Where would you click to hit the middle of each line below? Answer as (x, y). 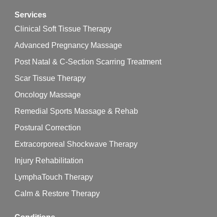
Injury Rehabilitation (49, 160)
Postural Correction (48, 127)
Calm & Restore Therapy (57, 193)
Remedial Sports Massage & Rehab (76, 111)
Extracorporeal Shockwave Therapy (76, 144)
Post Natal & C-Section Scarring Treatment (88, 62)
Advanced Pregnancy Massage (68, 45)
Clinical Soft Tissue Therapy (63, 29)
